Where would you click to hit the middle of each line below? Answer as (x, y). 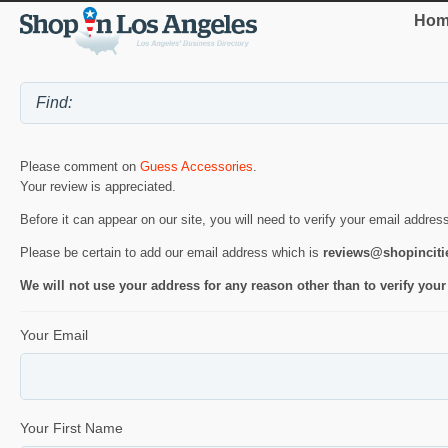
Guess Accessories (196, 167)
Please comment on (80, 167)
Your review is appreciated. (98, 187)
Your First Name (71, 428)
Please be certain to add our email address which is (171, 253)
